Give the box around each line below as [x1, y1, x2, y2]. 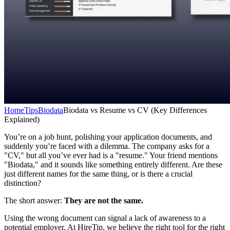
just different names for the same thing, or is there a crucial [4, 169, 193, 178]
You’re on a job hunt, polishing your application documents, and [4, 132, 212, 141]
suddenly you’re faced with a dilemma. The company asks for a [4, 141, 209, 150]
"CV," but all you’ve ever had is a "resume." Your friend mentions [4, 150, 218, 160]
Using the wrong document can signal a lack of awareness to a [4, 213, 206, 222]
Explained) [4, 114, 40, 124]
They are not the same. [64, 196, 143, 205]
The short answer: [4, 196, 64, 205]
